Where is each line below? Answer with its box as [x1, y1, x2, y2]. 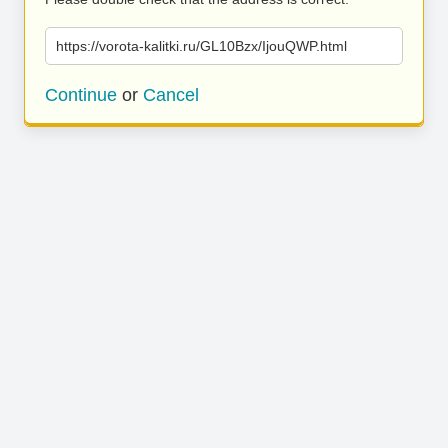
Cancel [143, 85, 199, 105]
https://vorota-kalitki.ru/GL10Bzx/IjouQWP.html [56, 38, 347, 54]
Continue [45, 85, 117, 105]
